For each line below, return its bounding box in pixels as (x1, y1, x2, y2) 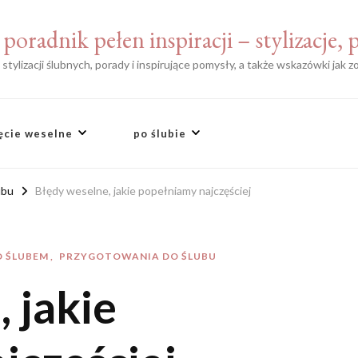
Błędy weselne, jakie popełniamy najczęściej (35, 184, 251, 198)
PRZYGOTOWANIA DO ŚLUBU (59, 250, 217, 262)
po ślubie (133, 127, 187, 140)
